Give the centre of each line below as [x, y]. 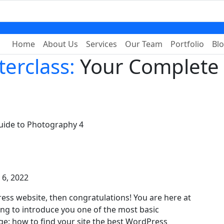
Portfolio [187, 44]
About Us [60, 44]
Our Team [144, 44]
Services [101, 44]
